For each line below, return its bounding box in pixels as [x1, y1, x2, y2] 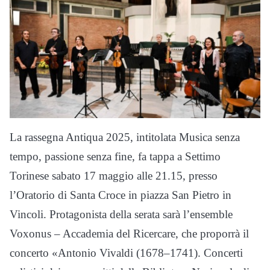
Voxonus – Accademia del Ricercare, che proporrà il [10, 227, 249, 240]
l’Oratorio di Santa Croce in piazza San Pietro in [10, 189, 231, 202]
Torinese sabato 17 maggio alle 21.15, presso [10, 169, 218, 183]
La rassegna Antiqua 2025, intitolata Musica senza [10, 131, 240, 144]
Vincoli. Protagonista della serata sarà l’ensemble [10, 208, 233, 221]
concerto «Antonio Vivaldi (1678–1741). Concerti [10, 246, 243, 260]
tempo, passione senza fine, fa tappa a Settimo [10, 150, 221, 163]
